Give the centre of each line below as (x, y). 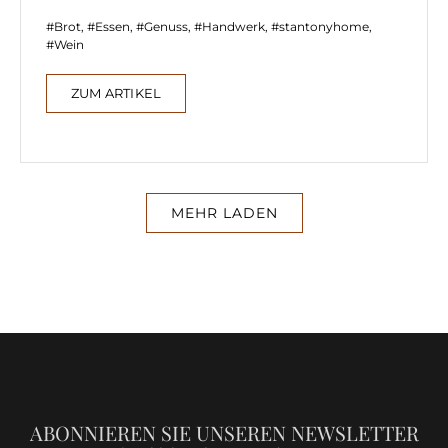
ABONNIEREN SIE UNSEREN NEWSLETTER (224, 432)
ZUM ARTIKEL (116, 92)
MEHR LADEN (224, 212)
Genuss (166, 26)
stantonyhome (324, 26)
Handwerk (233, 26)
